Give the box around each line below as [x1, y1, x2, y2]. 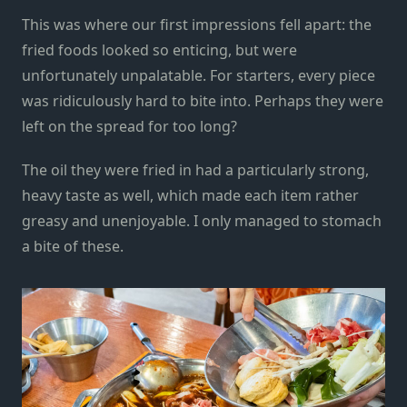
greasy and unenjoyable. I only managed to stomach [22, 210, 382, 231]
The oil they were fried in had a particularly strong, [22, 159, 369, 180]
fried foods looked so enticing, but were [22, 39, 297, 60]
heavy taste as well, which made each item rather [22, 184, 359, 205]
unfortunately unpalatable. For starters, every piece [22, 65, 375, 85]
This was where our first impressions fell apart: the [22, 14, 372, 35]
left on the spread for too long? [22, 115, 237, 136]
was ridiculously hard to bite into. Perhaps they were [22, 90, 383, 111]
